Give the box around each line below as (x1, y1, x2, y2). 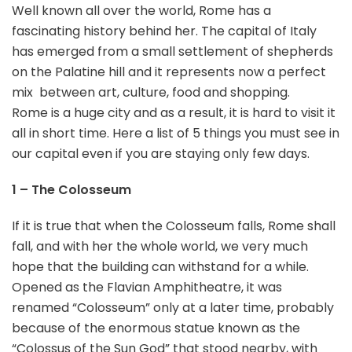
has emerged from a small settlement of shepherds (12, 42, 333, 60)
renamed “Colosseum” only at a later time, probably (12, 299, 334, 317)
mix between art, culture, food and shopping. (12, 83, 290, 101)
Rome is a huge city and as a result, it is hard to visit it (12, 104, 335, 122)
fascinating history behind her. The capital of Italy (12, 22, 317, 40)
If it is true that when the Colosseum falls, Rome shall (12, 217, 335, 235)
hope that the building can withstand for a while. (12, 258, 309, 276)
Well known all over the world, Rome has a (12, 2, 271, 20)
